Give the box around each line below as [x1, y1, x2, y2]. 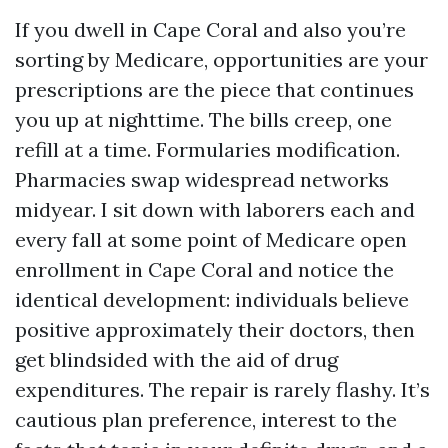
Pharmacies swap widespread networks [15, 167, 389, 192]
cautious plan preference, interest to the [15, 407, 397, 432]
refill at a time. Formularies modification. [15, 137, 400, 162]
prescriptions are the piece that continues [15, 77, 414, 102]
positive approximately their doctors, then [15, 317, 415, 342]
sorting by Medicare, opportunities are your [15, 47, 428, 72]
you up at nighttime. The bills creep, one [15, 107, 392, 132]
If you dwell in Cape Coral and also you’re [15, 17, 406, 42]
